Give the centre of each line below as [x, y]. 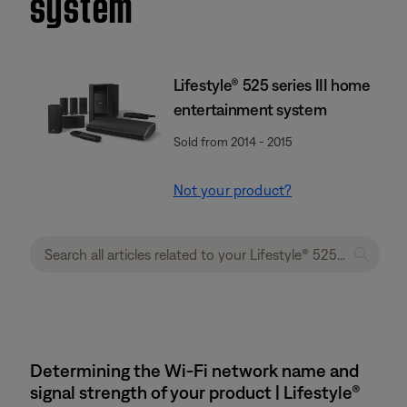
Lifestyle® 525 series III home [272, 85]
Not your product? [233, 190]
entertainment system [250, 109]
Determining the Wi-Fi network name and [194, 370]
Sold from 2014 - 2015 [233, 142]
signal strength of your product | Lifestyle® [195, 392]
